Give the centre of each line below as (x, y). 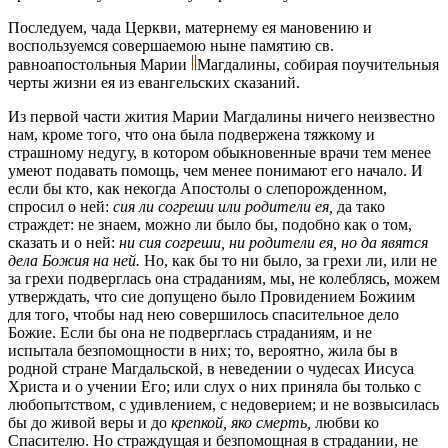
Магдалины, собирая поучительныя (318, 64)
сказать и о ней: (63, 242)
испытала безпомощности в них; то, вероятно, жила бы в (203, 350)
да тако (361, 206)
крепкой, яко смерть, (243, 422)
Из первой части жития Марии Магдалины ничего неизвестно (221, 116)
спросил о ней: (60, 206)
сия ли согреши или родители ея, (225, 206)
